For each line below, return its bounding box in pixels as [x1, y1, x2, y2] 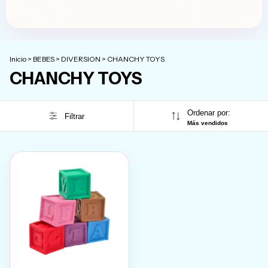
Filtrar [64, 111, 84, 121]
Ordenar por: [187, 108, 230, 118]
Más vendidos [187, 120, 228, 127]
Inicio [10, 54, 26, 64]
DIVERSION [61, 54, 100, 64]
